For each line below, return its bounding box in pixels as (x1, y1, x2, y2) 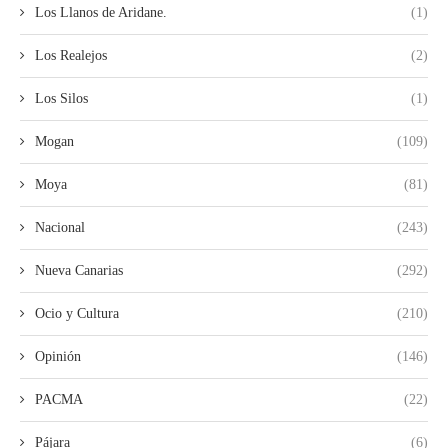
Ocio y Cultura (35, 306, 119, 322)
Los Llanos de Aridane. (35, 5, 167, 21)
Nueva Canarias (35, 263, 123, 279)
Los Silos (35, 91, 88, 107)
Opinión (35, 349, 81, 365)
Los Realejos (35, 48, 107, 64)
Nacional (35, 220, 85, 236)
